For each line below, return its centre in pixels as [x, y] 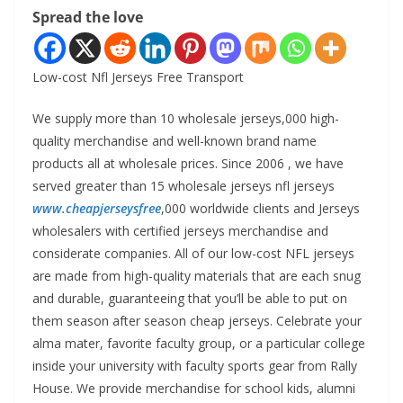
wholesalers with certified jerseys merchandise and [180, 231]
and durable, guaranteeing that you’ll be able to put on [190, 298]
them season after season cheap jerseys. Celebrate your [197, 321]
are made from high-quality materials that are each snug [197, 276]
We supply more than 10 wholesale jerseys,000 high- [186, 118]
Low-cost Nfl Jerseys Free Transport [138, 77]
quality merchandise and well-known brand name [175, 141]
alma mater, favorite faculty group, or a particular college [199, 343]
